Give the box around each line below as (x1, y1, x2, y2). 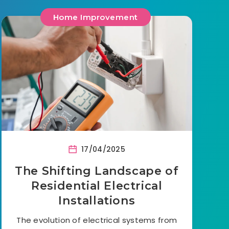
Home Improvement (53, 12, 138, 22)
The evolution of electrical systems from (16, 214, 177, 225)
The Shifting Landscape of (15, 164, 179, 178)
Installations (58, 193, 135, 208)
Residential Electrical (31, 178, 163, 193)
